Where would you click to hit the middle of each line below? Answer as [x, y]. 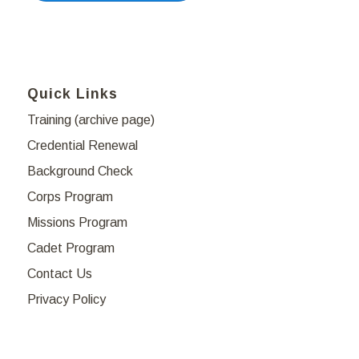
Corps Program [70, 196]
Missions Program [77, 222]
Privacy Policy [66, 299]
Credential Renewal [82, 145]
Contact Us [59, 273]
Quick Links [72, 93]
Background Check [80, 171]
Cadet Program [71, 248]
